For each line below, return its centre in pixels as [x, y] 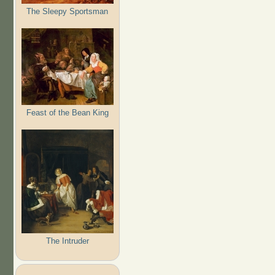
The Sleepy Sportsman [67, 11]
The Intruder [67, 241]
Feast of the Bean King [67, 112]
